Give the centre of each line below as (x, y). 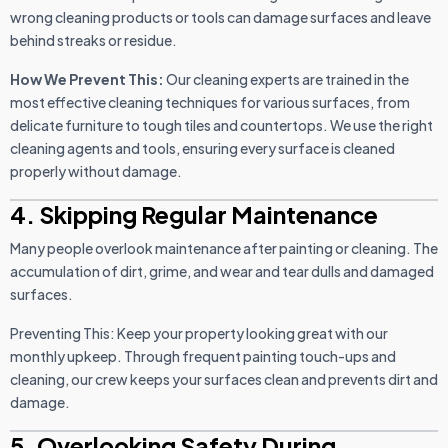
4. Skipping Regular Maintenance (194, 215)
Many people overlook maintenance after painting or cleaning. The (224, 248)
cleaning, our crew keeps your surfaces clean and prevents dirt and (224, 379)
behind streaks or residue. (93, 40)
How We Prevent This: (87, 79)
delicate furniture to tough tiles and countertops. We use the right (221, 125)
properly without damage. (96, 171)
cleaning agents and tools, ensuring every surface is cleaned (202, 148)
